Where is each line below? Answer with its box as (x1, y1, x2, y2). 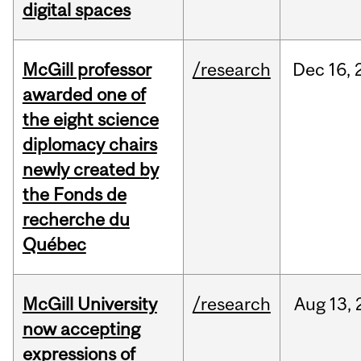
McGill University (22, 293, 157, 315)
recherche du (22, 209, 130, 230)
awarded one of (22, 84, 146, 106)
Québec (22, 234, 86, 255)
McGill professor (22, 59, 151, 81)
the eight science (22, 109, 159, 131)
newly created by (22, 159, 159, 180)
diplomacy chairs (22, 134, 157, 156)
